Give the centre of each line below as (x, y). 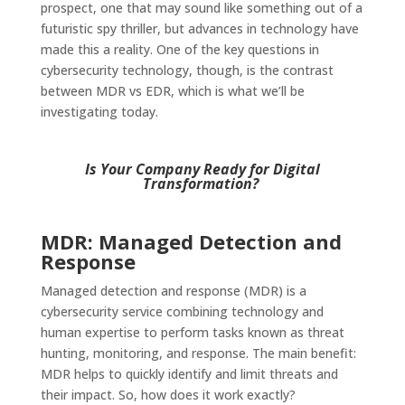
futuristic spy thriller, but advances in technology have (199, 29)
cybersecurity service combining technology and (182, 312)
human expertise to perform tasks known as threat (192, 333)
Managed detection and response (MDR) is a (173, 291)
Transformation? (200, 184)
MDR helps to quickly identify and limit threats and (189, 374)
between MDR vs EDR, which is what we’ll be (172, 91)
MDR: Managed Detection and (191, 242)
